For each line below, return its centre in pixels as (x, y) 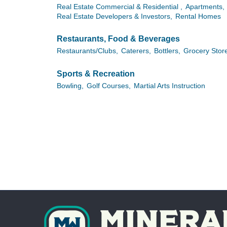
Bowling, (70, 86)
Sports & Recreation (96, 73)
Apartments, (205, 7)
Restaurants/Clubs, (87, 51)
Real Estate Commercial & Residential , (120, 7)
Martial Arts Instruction (169, 86)
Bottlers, (167, 51)
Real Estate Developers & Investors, (115, 16)
